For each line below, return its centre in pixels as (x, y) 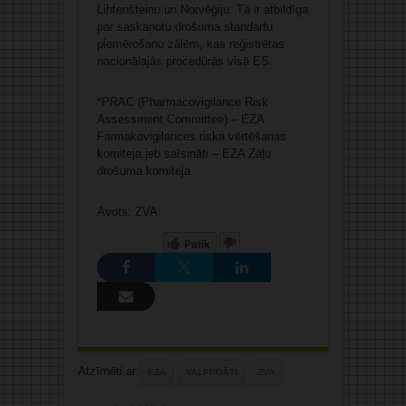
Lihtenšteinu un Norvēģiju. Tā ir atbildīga (202, 10)
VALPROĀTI (211, 372)
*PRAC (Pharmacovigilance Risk (182, 102)
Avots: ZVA (127, 212)
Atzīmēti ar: (108, 372)
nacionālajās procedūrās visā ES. (184, 62)
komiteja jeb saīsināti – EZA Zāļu (184, 154)
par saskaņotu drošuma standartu (184, 27)
